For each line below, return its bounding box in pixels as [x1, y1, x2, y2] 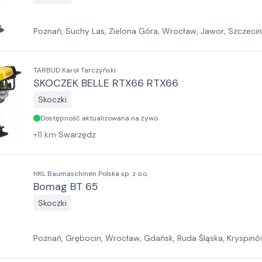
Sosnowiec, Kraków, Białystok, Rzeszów [33, 37, 184, 48]
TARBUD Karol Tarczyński [33, 65, 116, 75]
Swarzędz [58, 129, 96, 140]
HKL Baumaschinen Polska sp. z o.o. [33, 169, 148, 178]
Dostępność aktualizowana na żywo [40, 113, 158, 123]
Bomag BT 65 [33, 180, 98, 194]
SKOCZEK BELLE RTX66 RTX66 [33, 76, 178, 90]
